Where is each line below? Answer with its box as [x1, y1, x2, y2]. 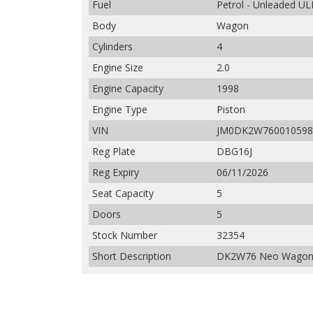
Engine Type [92, 103, 147, 116]
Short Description [92, 249, 171, 263]
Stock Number [92, 228, 157, 242]
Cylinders [92, 40, 133, 53]
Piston [217, 103, 245, 116]
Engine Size [92, 61, 143, 74]
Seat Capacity [92, 187, 154, 200]
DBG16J [217, 145, 252, 158]
